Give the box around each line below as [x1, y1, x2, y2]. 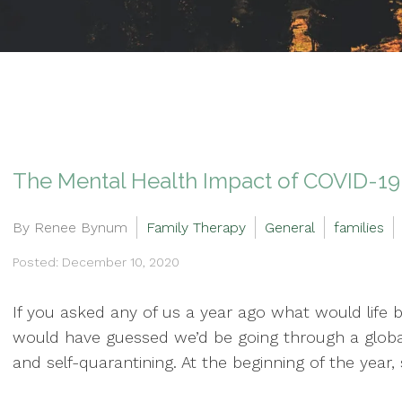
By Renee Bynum [13, 219, 127, 236]
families [334, 219, 384, 236]
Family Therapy [146, 219, 246, 236]
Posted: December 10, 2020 [13, 255, 179, 269]
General [265, 219, 315, 236]
